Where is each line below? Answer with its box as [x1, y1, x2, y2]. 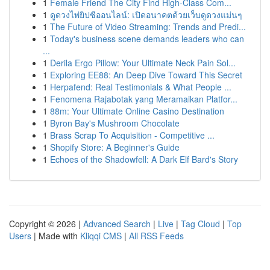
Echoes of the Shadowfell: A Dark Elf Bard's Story [50, 153, 238, 165]
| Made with [31, 230, 80, 242]
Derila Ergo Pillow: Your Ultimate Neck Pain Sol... [50, 57, 236, 69]
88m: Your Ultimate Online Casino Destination [50, 105, 224, 117]
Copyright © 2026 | [9, 218, 83, 230]
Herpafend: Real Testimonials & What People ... [50, 81, 231, 93]
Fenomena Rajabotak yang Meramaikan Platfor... [50, 93, 237, 105]
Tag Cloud [181, 218, 220, 230]
